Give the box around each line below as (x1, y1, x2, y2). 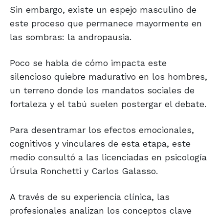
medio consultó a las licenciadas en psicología (10, 152, 207, 163)
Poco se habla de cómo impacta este (10, 58, 167, 68)
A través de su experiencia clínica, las (10, 192, 170, 202)
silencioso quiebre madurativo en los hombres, (10, 71, 207, 82)
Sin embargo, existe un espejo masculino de (10, 4, 197, 15)
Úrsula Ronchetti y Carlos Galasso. (10, 166, 158, 176)
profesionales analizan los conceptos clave (10, 205, 192, 216)
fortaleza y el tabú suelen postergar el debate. (10, 99, 206, 109)
